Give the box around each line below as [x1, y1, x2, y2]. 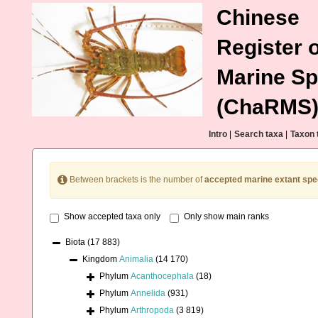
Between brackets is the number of [67, 175, 204, 185]
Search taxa [234, 129, 283, 139]
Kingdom [82, 254, 119, 265]
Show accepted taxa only [64, 212, 160, 222]
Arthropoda [131, 305, 174, 316]
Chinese [216, 6, 300, 29]
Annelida [131, 288, 165, 299]
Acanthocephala [131, 271, 194, 282]
